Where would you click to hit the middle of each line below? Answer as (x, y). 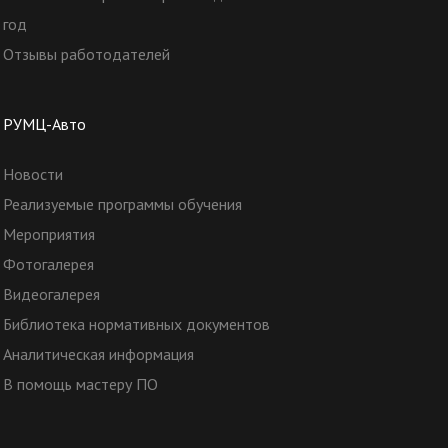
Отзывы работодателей (86, 54)
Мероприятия (48, 234)
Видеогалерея (51, 294)
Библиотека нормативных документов (136, 324)
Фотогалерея (48, 264)
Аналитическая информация (98, 354)
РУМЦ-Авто (44, 124)
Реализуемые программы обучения (122, 204)
